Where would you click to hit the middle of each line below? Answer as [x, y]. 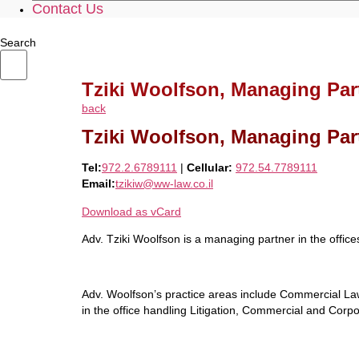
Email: [99, 184]
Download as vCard [131, 211]
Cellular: [210, 168]
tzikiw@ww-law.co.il [164, 184]
